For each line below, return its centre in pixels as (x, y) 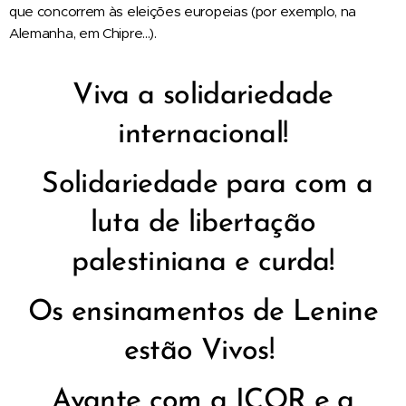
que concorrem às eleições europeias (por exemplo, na (183, 11)
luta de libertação (203, 223)
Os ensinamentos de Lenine (203, 312)
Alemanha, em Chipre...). (83, 33)
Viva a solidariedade (203, 96)
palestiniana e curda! (203, 262)
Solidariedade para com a (207, 184)
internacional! (203, 135)
